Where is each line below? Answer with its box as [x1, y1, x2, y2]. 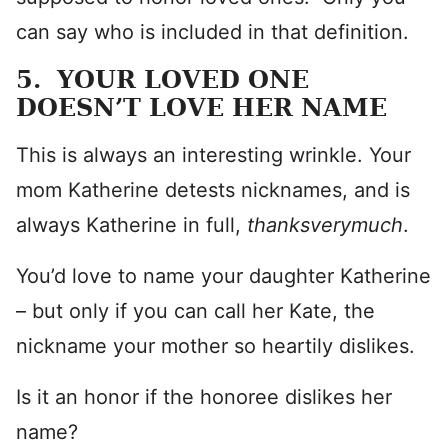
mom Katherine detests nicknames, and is [16, 178, 410, 202]
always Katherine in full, [16, 213, 247, 237]
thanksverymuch [247, 213, 403, 237]
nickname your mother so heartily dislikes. [16, 334, 415, 358]
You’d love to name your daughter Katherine [16, 264, 431, 288]
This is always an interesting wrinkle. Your [16, 143, 411, 167]
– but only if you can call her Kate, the [16, 299, 375, 323]
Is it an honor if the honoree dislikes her [16, 385, 392, 409]
